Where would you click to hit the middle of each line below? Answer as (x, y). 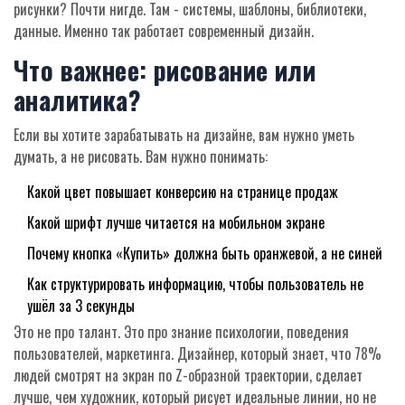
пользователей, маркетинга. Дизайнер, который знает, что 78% (198, 354)
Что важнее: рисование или (165, 71)
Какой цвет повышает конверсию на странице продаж (183, 192)
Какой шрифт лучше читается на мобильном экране (176, 223)
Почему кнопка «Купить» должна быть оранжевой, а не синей (205, 254)
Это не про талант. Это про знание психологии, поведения (181, 332)
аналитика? (77, 100)
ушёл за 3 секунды (81, 306)
